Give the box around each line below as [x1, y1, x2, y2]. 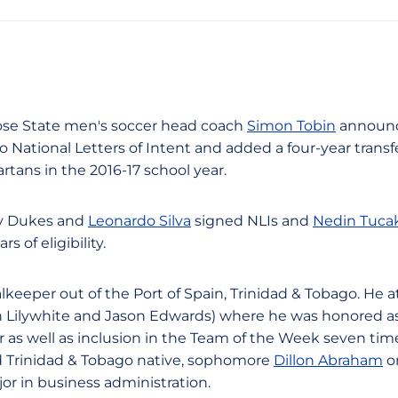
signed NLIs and [191, 212, 313, 229]
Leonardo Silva [88, 212, 191, 229]
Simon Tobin [247, 117, 336, 134]
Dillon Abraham [274, 352, 383, 369]
